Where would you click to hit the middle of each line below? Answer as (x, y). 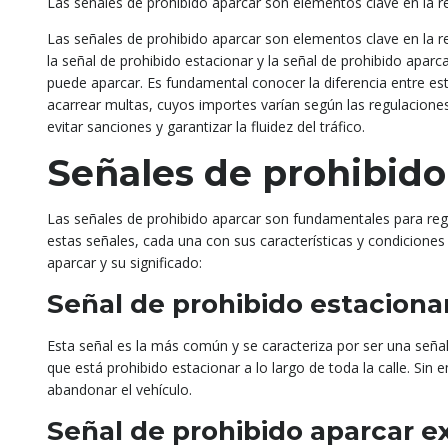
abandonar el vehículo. (119, 389)
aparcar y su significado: (124, 262)
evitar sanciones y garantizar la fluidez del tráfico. (206, 126)
